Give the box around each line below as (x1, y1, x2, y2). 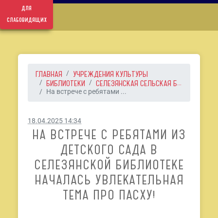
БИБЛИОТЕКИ (46, 78, 86, 88)
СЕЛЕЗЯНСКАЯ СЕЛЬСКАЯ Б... (96, 78, 182, 88)
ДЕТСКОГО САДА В (60, 142, 158, 158)
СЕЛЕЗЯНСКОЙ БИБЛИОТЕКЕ (34, 157, 184, 173)
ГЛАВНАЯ (36, 69, 63, 79)
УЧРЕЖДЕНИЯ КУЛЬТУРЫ (73, 69, 148, 79)
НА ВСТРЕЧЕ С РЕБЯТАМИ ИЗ (32, 127, 186, 143)
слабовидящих (6, 15, 47, 25)
